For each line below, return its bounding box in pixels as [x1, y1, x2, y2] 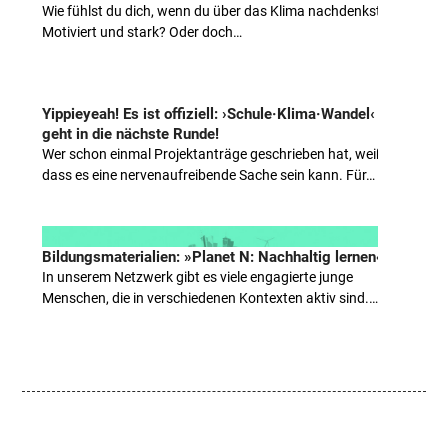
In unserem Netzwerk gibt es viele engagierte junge [42, 268, 354, 285]
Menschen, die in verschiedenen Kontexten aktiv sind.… [42, 289, 379, 306]
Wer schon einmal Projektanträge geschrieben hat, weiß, [42, 145, 388, 162]
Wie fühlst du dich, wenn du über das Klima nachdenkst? [42, 2, 389, 19]
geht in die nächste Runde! [42, 124, 220, 143]
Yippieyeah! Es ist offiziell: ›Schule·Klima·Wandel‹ [42, 104, 376, 123]
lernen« [331, 247, 385, 266]
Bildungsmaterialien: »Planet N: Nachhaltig [42, 247, 332, 266]
